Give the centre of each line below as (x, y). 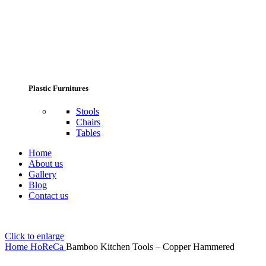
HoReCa (48, 246)
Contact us (48, 195)
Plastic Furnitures (58, 88)
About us (46, 163)
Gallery (42, 174)
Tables (88, 132)
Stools (88, 111)
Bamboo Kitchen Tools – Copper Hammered (150, 246)
